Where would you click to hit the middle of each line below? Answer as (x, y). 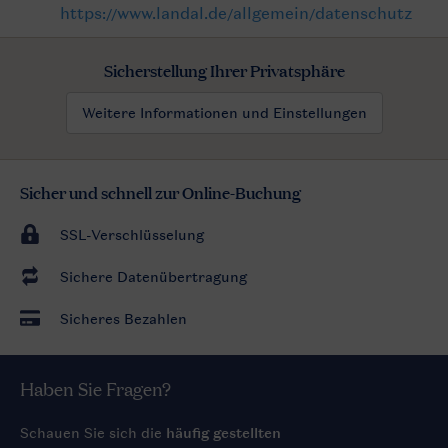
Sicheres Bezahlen (123, 318)
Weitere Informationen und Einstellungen (224, 112)
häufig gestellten (223, 432)
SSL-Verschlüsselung (132, 234)
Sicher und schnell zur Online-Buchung (160, 191)
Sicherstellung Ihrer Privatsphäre (224, 69)
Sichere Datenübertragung (153, 276)
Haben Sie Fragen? (95, 388)
